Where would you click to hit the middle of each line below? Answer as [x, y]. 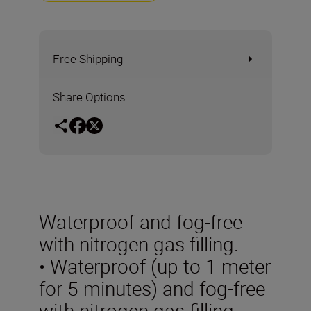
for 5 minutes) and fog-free [152, 288]
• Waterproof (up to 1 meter [155, 266]
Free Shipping [88, 59]
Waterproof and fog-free [141, 221]
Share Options [89, 97]
